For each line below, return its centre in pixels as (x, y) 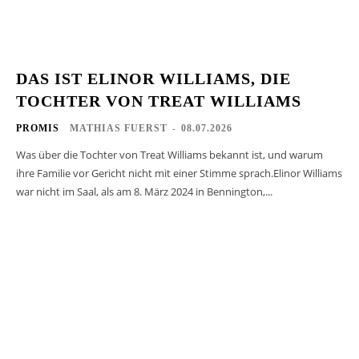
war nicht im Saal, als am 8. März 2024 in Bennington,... (144, 191)
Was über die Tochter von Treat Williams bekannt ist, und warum (169, 154)
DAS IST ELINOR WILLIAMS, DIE (153, 78)
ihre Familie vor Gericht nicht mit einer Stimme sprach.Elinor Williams (179, 173)
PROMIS (38, 128)
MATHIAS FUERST (119, 128)
